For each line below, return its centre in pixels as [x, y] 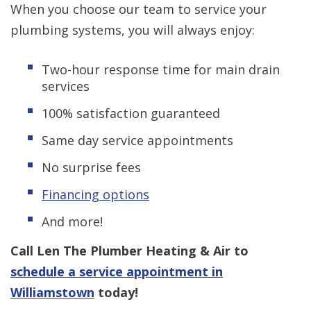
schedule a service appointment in [117, 271]
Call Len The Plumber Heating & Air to [129, 250]
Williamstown [52, 292]
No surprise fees [91, 167]
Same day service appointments [137, 140]
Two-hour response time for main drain [161, 69]
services [66, 86]
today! [116, 292]
